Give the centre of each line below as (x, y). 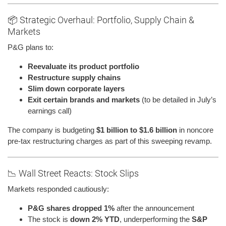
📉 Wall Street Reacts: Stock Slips (73, 173)
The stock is (49, 219)
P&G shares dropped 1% (71, 208)
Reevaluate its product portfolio (83, 66)
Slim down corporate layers (76, 88)
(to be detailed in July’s (178, 99)
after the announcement (154, 208)
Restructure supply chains (74, 77)
